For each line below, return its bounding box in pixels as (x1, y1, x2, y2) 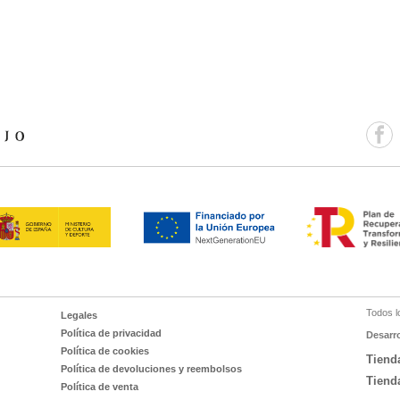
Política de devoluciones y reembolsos (61, 363, 243, 374)
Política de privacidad (61, 328, 162, 338)
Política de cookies (61, 346, 150, 356)
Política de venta (61, 381, 139, 392)
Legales (61, 310, 98, 321)
